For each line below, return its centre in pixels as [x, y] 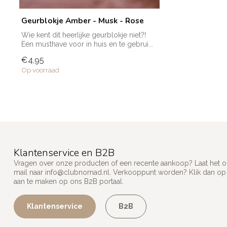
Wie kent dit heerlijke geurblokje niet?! [84, 35]
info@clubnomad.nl [77, 173]
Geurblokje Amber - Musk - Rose [83, 21]
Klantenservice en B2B [64, 153]
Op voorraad [40, 70]
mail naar [29, 173]
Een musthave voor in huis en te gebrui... [87, 44]
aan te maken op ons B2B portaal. [69, 182]
